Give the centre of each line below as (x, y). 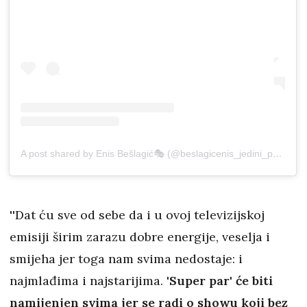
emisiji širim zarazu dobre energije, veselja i (140, 236)
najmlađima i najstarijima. (88, 280)
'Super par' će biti (220, 280)
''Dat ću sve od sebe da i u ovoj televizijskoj (137, 214)
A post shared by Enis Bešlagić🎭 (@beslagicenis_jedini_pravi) (278, 153)
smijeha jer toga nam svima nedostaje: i (126, 258)
